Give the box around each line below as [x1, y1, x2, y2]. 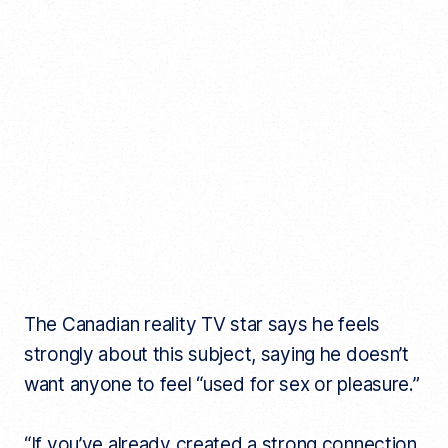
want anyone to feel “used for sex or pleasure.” [23, 372, 420, 396]
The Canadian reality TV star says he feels [23, 312, 380, 336]
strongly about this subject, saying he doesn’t [23, 342, 409, 366]
